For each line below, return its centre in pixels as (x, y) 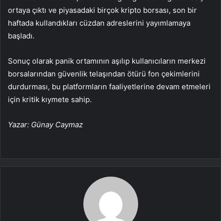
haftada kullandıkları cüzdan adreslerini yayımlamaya (99, 23)
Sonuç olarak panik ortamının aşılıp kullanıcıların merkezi (107, 61)
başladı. (21, 36)
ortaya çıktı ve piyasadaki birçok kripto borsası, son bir (102, 10)
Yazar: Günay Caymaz (45, 125)
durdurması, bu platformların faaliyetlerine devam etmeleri (109, 87)
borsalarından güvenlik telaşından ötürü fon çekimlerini (104, 74)
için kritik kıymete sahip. (50, 100)
